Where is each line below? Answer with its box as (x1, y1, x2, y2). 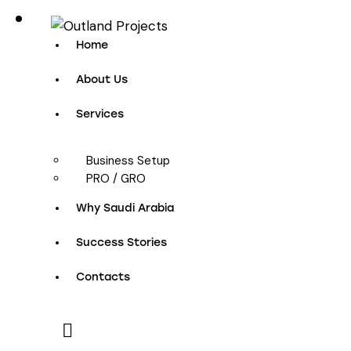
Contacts (76, 270, 131, 284)
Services (76, 107, 125, 121)
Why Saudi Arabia (76, 201, 175, 215)
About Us (76, 73, 128, 87)
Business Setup (86, 153, 170, 169)
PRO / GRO (86, 171, 146, 187)
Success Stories (76, 236, 168, 250)
